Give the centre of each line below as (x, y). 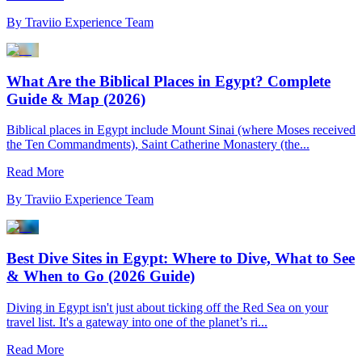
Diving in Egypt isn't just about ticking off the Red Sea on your (167, 307)
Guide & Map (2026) (76, 99)
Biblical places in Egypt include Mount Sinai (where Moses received (181, 130)
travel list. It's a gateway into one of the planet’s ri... (137, 322)
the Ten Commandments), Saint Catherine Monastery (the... (158, 145)
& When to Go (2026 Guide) (101, 276)
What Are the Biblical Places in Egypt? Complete (168, 81)
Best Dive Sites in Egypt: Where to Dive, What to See (181, 259)
